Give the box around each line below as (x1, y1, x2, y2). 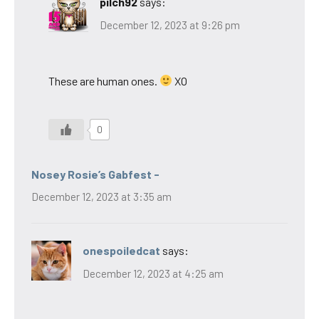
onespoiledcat (83, 244, 160, 258)
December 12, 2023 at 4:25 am (83, 266, 224, 280)
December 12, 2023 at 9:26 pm (100, 18, 240, 31)
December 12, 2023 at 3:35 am (31, 190, 172, 204)
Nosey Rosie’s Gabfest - (31, 167, 159, 181)
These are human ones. (48, 73, 159, 88)
